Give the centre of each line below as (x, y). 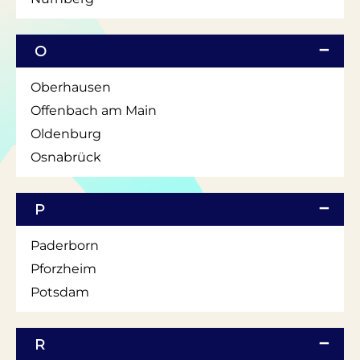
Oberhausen (71, 87)
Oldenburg (66, 133)
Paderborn (65, 245)
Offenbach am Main (94, 110)
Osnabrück (66, 157)
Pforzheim (63, 268)
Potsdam (60, 292)
